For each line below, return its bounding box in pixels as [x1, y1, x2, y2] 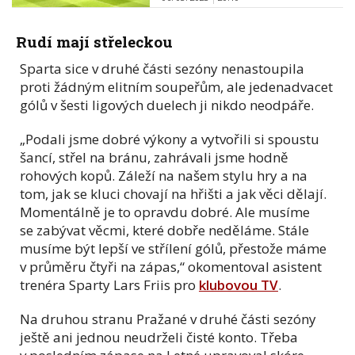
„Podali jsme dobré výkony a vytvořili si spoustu [20, 129, 319, 148]
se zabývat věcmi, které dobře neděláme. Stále [20, 220, 309, 239]
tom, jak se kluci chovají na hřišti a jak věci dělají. [20, 184, 326, 203]
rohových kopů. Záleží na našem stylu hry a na [20, 166, 307, 185]
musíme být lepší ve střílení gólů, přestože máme [20, 239, 326, 258]
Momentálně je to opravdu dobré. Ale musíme [20, 202, 310, 221]
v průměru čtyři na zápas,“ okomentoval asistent [20, 257, 322, 276]
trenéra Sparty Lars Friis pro [20, 275, 199, 294]
